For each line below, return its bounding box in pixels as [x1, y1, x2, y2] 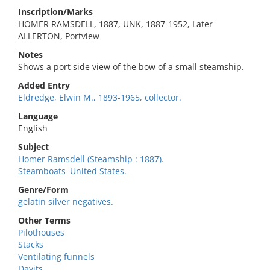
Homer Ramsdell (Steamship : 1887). [18, 153, 164, 165]
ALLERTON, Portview [18, 30, 99, 42]
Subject [18, 141, 49, 152]
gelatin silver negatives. [18, 196, 113, 207]
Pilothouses [18, 227, 64, 238]
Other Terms [18, 215, 71, 226]
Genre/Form [18, 184, 69, 195]
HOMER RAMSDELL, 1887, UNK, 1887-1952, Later [18, 18, 213, 30]
